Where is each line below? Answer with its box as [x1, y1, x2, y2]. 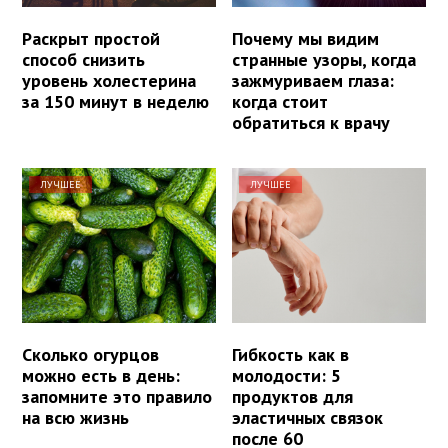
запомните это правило [22, 384, 212, 408]
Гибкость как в [232, 342, 350, 366]
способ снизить [22, 47, 145, 71]
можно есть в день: [22, 363, 180, 387]
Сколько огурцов [22, 342, 159, 366]
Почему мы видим [232, 26, 380, 50]
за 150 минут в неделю [22, 89, 209, 113]
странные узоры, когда [232, 47, 417, 71]
